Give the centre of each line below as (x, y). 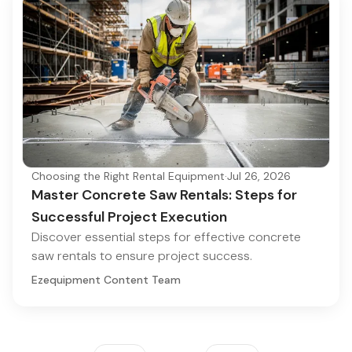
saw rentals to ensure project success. (142, 255)
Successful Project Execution (129, 216)
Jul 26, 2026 (259, 176)
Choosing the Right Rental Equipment (128, 176)
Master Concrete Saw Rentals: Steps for (164, 194)
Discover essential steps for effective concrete (166, 236)
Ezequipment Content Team (106, 279)
